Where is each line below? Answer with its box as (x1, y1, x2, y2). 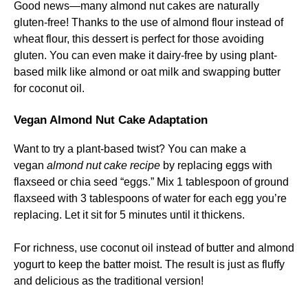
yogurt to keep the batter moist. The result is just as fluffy (14, 258, 285, 270)
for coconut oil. (14, 82, 85, 94)
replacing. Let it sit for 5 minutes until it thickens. (14, 209, 245, 221)
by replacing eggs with (160, 159, 272, 171)
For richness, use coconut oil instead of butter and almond (14, 242, 294, 254)
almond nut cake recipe (47, 159, 160, 171)
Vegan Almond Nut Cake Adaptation (14, 113, 208, 126)
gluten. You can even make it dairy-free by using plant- (14, 49, 277, 61)
